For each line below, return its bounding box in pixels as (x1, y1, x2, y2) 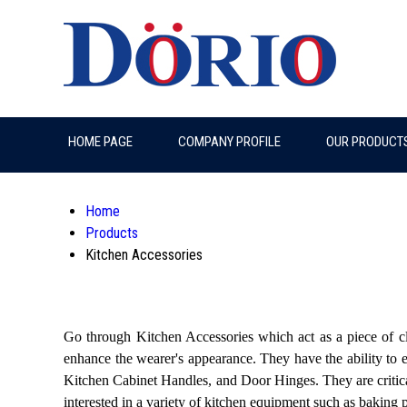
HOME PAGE (68, 134, 133, 150)
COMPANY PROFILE (178, 134, 281, 150)
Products (85, 224, 138, 242)
